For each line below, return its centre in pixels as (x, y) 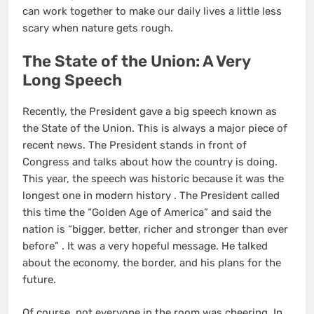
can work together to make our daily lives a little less (152, 11)
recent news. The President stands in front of (135, 145)
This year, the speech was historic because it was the (153, 179)
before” (42, 246)
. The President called (227, 196)
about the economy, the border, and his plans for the (152, 263)
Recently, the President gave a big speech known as (150, 112)
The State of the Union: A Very (136, 62)
